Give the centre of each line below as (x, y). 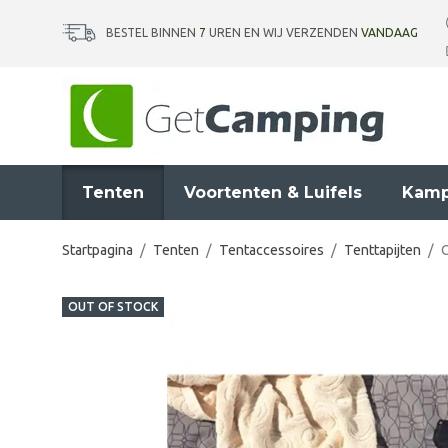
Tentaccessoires (271, 250)
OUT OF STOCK (113, 306)
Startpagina (97, 250)
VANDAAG (389, 32)
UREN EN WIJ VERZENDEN (283, 32)
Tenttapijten (382, 250)
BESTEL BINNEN (152, 32)
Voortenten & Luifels (273, 192)
